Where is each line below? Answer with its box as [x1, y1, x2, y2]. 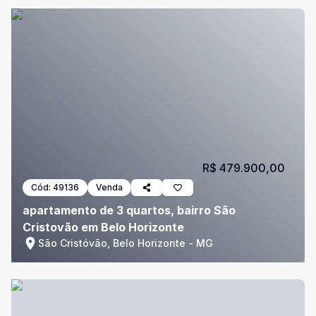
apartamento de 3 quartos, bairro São [23, 203, 236, 217]
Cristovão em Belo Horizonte [23, 220, 184, 234]
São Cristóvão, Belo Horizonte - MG [38, 237, 213, 249]
